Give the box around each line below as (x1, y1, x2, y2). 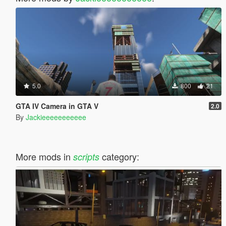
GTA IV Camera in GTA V (15, 100, 98, 111)
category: (99, 149, 139, 163)
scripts (73, 150, 99, 163)
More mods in (15, 149, 73, 163)
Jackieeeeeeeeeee (25, 111, 86, 122)
